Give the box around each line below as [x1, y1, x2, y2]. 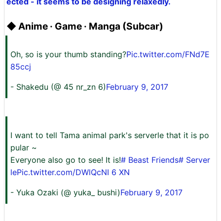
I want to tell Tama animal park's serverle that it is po [10, 130, 209, 140]
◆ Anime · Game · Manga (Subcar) [6, 20, 163, 32]
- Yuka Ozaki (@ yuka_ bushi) [10, 187, 120, 197]
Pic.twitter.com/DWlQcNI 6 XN [17, 167, 130, 177]
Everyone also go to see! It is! [10, 155, 121, 165]
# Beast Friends [121, 155, 179, 165]
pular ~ [10, 143, 37, 152]
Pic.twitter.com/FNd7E [126, 49, 210, 59]
